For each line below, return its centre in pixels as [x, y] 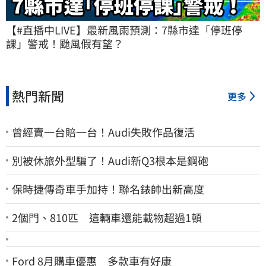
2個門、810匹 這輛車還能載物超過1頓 [107, 217]
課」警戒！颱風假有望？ [65, 43]
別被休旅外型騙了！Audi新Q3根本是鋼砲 [110, 160]
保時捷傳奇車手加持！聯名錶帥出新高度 [108, 189]
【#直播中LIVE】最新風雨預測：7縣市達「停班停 [124, 29]
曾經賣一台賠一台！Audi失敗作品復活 [103, 132]
